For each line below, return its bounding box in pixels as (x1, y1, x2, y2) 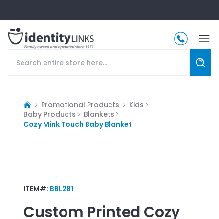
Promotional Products (41, 99, 119, 109)
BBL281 (50, 183, 73, 194)
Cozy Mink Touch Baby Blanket (23, 119, 132, 129)
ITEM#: (23, 183, 50, 194)
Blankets (84, 109, 114, 119)
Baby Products (23, 109, 76, 119)
